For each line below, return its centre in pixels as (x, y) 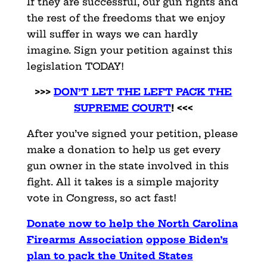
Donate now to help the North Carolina (132, 223)
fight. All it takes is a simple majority (122, 181)
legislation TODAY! (75, 66)
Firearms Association (85, 239)
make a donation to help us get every (123, 149)
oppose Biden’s (187, 239)
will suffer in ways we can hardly (112, 34)
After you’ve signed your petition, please (132, 133)
